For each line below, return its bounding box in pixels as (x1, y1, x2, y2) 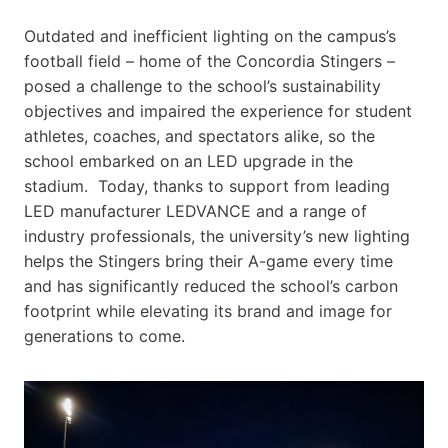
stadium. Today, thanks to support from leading (24, 175, 390, 196)
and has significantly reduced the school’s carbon (24, 275, 398, 296)
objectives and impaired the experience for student (24, 100, 412, 121)
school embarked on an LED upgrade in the (24, 150, 353, 171)
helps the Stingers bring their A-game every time (24, 250, 393, 271)
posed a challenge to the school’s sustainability (24, 75, 381, 96)
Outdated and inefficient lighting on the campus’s (24, 25, 396, 46)
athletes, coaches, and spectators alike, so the (24, 125, 375, 146)
